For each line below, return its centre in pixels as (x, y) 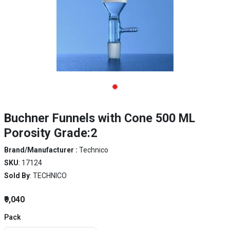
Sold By (17, 176)
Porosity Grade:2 (51, 133)
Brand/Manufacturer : (42, 150)
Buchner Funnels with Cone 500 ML (100, 118)
